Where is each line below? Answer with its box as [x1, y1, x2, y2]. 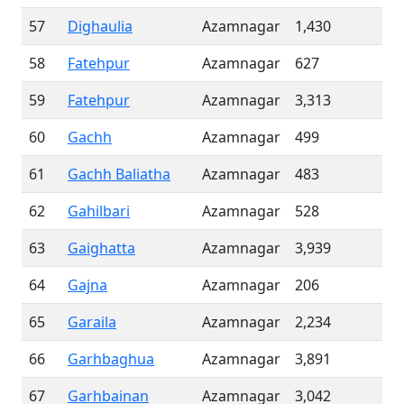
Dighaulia [68, 16, 133, 36]
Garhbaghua [68, 349, 154, 369]
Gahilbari [68, 201, 130, 221]
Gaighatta [68, 238, 135, 258]
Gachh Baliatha [68, 164, 170, 184]
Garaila [68, 312, 116, 332]
